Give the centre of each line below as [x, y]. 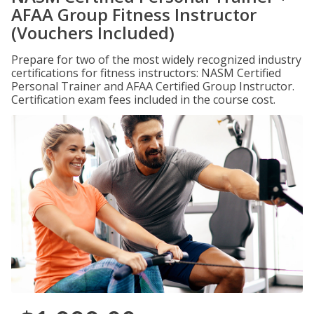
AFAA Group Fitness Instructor [134, 14]
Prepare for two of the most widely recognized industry [156, 60]
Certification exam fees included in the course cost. [143, 100]
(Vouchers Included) [93, 33]
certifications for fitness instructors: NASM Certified [146, 73]
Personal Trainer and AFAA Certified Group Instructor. [153, 86]
